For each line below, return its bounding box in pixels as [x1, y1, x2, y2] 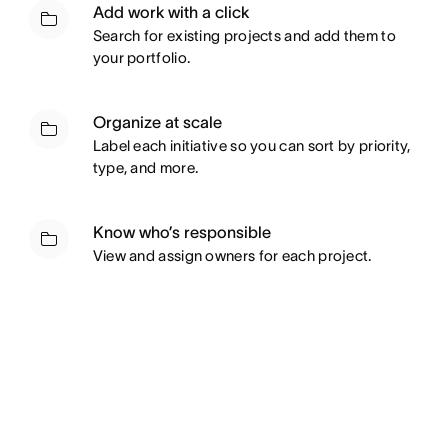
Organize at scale [92, 113, 222, 132]
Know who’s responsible [92, 223, 271, 242]
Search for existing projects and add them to [92, 27, 396, 45]
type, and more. [92, 159, 199, 177]
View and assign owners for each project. [92, 247, 372, 265]
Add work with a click [92, 3, 249, 22]
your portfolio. [92, 49, 191, 67]
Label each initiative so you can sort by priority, [92, 137, 411, 155]
